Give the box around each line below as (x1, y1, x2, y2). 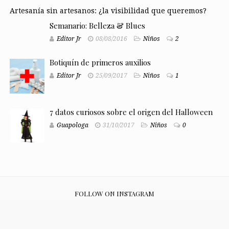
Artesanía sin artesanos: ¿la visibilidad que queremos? (9, 6, 207, 15)
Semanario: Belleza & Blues (49, 20, 145, 31)
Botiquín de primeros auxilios (49, 57, 151, 67)
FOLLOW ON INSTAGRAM (75, 189, 154, 198)
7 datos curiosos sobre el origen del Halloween (49, 106, 213, 117)
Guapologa (56, 121, 88, 129)
